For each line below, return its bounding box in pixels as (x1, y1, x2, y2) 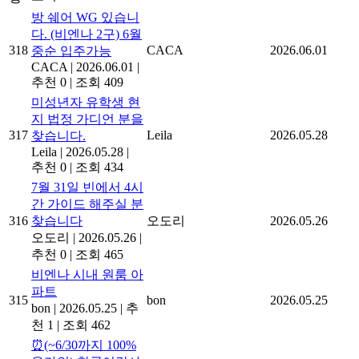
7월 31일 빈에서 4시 (31, 180, 143, 195)
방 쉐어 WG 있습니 (31, 10, 139, 25)
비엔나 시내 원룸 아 (31, 268, 143, 282)
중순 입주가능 (31, 44, 111, 58)
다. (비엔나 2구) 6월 (31, 27, 142, 42)
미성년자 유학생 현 (31, 95, 140, 110)
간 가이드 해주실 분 (31, 197, 143, 212)
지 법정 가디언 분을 (31, 112, 143, 127)
